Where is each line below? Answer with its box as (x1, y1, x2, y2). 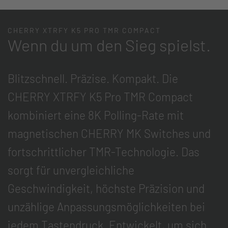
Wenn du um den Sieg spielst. (8, 35, 211, 54)
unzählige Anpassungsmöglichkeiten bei (8, 199, 205, 214)
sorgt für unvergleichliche (8, 163, 134, 177)
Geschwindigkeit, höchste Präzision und (8, 181, 205, 195)
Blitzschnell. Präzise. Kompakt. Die (8, 71, 178, 85)
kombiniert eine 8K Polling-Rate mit (8, 108, 184, 122)
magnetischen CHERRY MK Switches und (8, 126, 211, 140)
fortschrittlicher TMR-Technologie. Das (8, 145, 199, 159)
